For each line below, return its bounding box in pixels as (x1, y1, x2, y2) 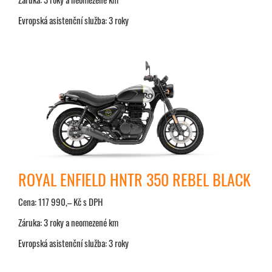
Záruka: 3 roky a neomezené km (18, 216, 118, 229)
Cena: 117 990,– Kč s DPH (18, 195, 103, 209)
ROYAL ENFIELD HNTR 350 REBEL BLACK (18, 168, 251, 192)
